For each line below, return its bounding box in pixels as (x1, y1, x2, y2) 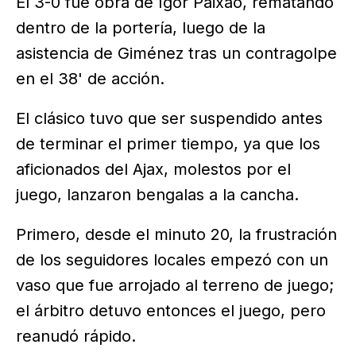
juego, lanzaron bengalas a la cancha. (16, 185, 299, 205)
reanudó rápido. (16, 326, 136, 346)
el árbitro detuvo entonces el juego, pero (16, 300, 326, 320)
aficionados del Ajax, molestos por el (16, 160, 291, 180)
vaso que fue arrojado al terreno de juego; (16, 275, 334, 295)
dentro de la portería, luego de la (16, 18, 265, 38)
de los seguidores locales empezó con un (16, 250, 328, 269)
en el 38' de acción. (16, 69, 164, 89)
